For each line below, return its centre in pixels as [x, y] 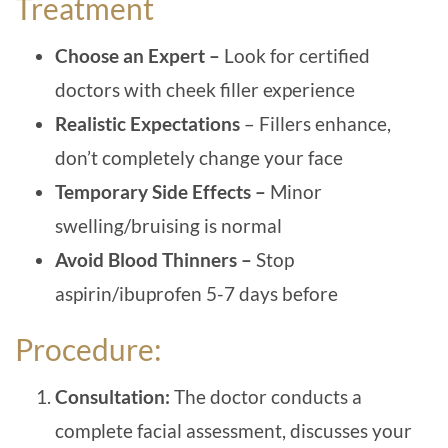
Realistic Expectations [149, 123]
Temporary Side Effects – [160, 191]
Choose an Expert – [139, 55]
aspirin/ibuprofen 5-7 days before [196, 293]
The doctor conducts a [268, 396]
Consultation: [114, 396]
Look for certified [297, 55]
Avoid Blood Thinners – [153, 259]
